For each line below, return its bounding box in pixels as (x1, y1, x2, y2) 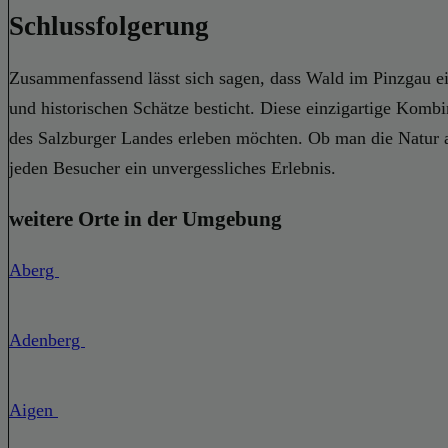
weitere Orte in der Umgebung (9, 207, 282, 232)
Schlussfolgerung (9, 10, 209, 41)
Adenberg (9, 330, 85, 351)
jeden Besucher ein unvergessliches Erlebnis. (9, 158, 336, 179)
